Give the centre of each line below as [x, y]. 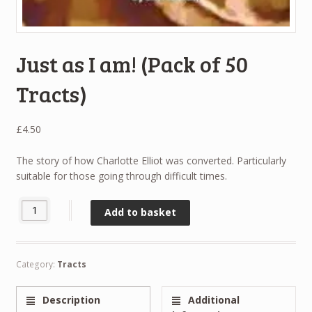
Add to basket [140, 212]
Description [70, 299]
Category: [36, 264]
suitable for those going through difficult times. [121, 175]
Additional [213, 299]
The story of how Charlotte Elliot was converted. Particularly [151, 160]
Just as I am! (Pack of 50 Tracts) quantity [106, 206]
